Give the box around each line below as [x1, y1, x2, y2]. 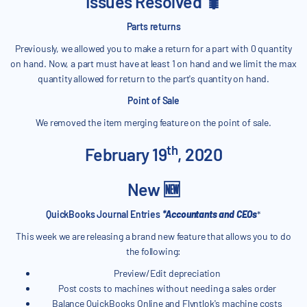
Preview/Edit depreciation [114, 267, 221, 280]
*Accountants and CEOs [162, 208, 258, 221]
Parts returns [126, 21, 181, 33]
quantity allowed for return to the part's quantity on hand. [37, 73, 270, 85]
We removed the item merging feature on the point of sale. [36, 116, 271, 129]
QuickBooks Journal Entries [46, 208, 160, 221]
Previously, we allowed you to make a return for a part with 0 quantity [14, 42, 293, 55]
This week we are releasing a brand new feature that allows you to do [16, 230, 291, 243]
